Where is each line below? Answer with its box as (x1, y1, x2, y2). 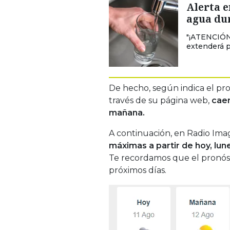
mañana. (109, 107, 145, 118)
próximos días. (109, 165, 166, 175)
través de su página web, (109, 95, 212, 105)
